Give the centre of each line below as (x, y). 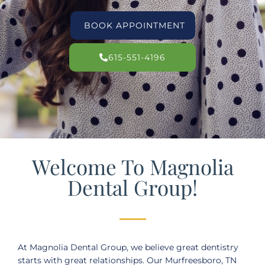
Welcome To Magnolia (132, 167)
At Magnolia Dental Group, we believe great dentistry (128, 247)
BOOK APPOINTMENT (134, 25)
